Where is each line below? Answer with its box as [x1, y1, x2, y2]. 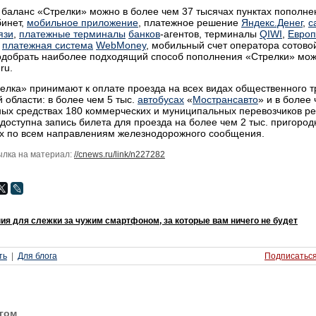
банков [128, 28, 160, 40]
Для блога [18, 251, 57, 262]
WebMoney [96, 39, 146, 51]
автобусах [138, 94, 184, 106]
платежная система [2, 39, 93, 51]
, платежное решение [138, 17, 241, 29]
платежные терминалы [19, 28, 126, 40]
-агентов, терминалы [160, 28, 260, 40]
